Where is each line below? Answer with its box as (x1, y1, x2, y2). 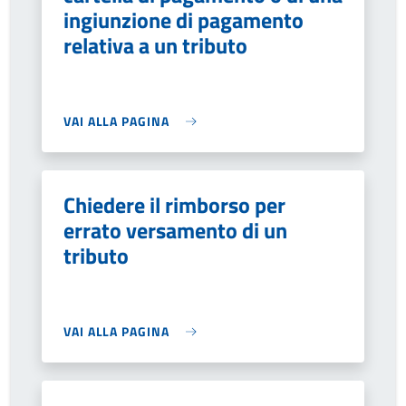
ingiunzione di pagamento (63, 4, 304, 36)
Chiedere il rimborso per (63, 188, 285, 221)
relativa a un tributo (63, 29, 247, 62)
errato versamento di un (63, 214, 287, 246)
